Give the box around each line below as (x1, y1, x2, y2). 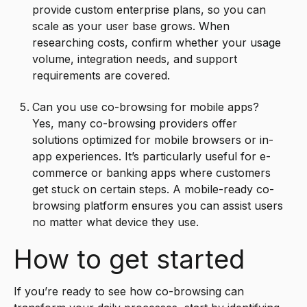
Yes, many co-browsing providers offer (32, 116, 238, 131)
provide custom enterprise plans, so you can (32, 3, 267, 17)
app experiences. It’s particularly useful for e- (32, 149, 271, 164)
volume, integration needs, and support (32, 52, 238, 66)
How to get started (14, 243, 245, 275)
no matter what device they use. (32, 215, 199, 230)
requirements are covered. (32, 69, 171, 83)
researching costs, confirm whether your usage (32, 36, 282, 50)
